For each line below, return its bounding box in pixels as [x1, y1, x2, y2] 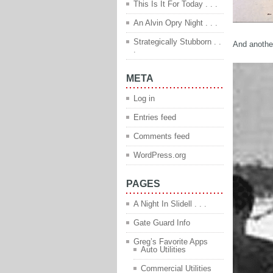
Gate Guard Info [133, 218, 190, 228]
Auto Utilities [141, 245, 186, 255]
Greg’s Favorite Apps [133, 237, 208, 247]
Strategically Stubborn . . [133, 37, 221, 47]
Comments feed [133, 132, 190, 141]
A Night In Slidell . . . [133, 199, 207, 209]
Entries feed [133, 113, 176, 122]
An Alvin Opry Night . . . [133, 18, 218, 28]
